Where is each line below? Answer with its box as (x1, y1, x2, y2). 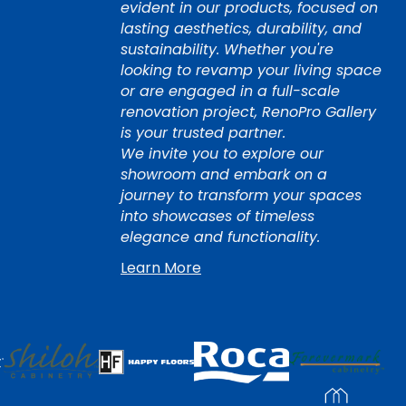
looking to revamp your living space (121, 60, 382, 82)
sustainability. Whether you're (121, 39, 333, 61)
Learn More (121, 257, 201, 279)
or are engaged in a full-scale (121, 81, 340, 102)
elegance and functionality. (121, 227, 320, 248)
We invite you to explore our (121, 143, 324, 165)
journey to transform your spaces (121, 185, 362, 207)
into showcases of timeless (121, 206, 314, 227)
